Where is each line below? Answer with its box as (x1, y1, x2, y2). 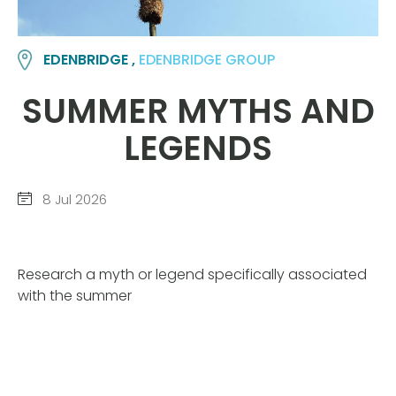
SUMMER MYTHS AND (21, 88, 375, 135)
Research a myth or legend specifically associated (18, 264, 367, 286)
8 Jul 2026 (39, 189, 107, 209)
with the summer (18, 286, 132, 307)
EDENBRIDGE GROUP (139, 49, 276, 70)
